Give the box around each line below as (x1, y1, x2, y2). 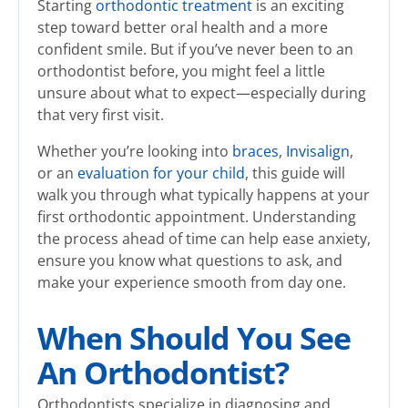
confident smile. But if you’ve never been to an (37, 39, 353, 60)
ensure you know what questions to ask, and (37, 250, 342, 271)
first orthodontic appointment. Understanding (37, 207, 356, 228)
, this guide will (245, 163, 345, 184)
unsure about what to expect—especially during (37, 83, 366, 104)
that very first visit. (37, 105, 164, 126)
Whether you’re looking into (37, 141, 232, 162)
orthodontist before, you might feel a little (37, 61, 325, 82)
